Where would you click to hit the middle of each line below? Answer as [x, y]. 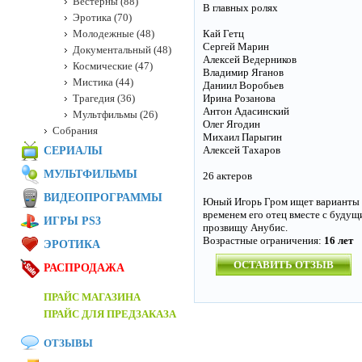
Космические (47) [113, 66]
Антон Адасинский [246, 111]
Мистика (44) [103, 82]
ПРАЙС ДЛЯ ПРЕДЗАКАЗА [110, 314]
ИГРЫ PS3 [72, 221]
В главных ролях [240, 8]
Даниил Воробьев [243, 85]
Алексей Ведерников [250, 59]
